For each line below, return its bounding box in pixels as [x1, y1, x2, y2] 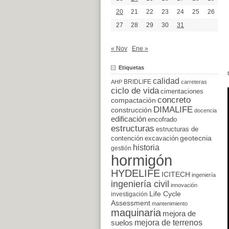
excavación [145, 134, 178, 142]
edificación [111, 114, 146, 123]
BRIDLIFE [124, 78, 151, 85]
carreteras [181, 78, 207, 85]
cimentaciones [161, 87, 203, 95]
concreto [157, 95, 191, 105]
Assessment [111, 199, 150, 207]
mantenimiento [152, 200, 188, 207]
